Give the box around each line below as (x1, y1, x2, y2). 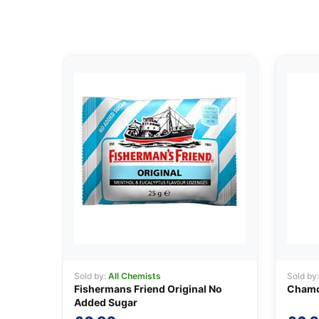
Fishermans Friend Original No (74, 283, 222, 296)
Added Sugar (74, 296, 137, 309)
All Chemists (108, 271, 161, 282)
